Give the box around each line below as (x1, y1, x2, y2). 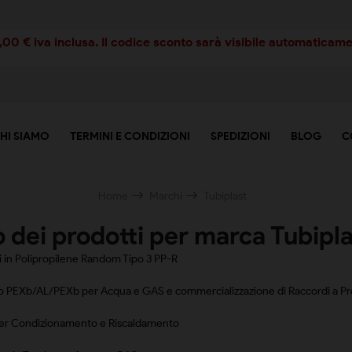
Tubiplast (203, 189, 247, 203)
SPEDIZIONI (211, 129, 270, 143)
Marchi (148, 189, 182, 203)
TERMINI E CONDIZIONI (70, 129, 190, 143)
